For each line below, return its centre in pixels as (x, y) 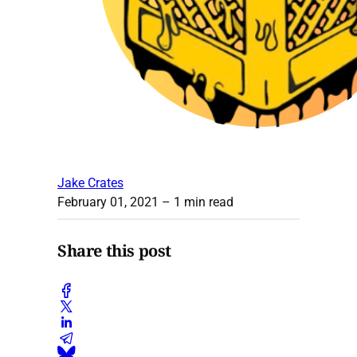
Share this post (114, 251)
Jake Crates (90, 182)
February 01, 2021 (108, 202)
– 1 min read (196, 202)
